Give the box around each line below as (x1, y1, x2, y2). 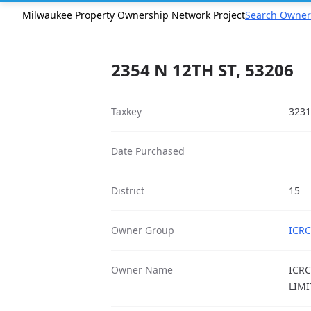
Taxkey (111, 105, 142, 118)
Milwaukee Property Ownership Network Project (22, 8, 245, 22)
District (111, 184, 144, 197)
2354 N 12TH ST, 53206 (111, 58, 294, 81)
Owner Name (111, 263, 173, 276)
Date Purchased (111, 144, 185, 158)
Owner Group (111, 224, 174, 237)
